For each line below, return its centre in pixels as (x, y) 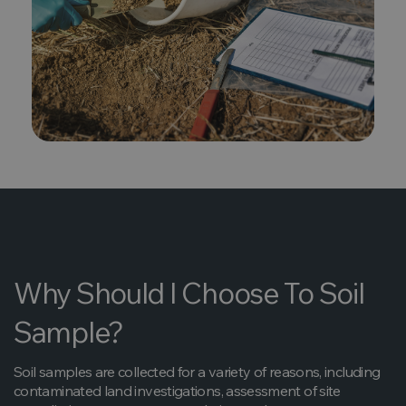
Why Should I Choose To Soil (189, 293)
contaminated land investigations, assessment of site (177, 391)
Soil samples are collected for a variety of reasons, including (197, 372)
